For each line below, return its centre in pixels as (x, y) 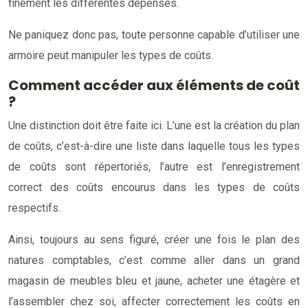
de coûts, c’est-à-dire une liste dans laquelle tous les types (154, 146)
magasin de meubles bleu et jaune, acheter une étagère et (154, 280)
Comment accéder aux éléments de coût (154, 85)
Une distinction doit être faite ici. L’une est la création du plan (154, 125)
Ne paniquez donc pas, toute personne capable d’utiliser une (154, 34)
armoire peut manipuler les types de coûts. (111, 55)
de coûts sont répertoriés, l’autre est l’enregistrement (154, 166)
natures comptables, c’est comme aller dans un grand (154, 260)
